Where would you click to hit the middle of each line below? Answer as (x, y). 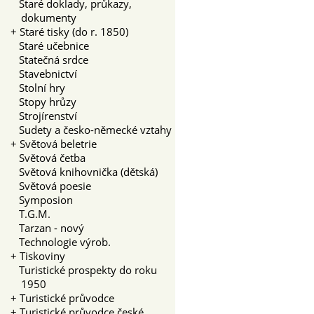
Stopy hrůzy (43, 101)
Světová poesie (51, 185)
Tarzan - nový (47, 227)
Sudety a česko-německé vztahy (91, 129)
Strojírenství (44, 115)
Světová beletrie (58, 143)
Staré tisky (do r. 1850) (74, 31)
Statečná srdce (49, 59)
